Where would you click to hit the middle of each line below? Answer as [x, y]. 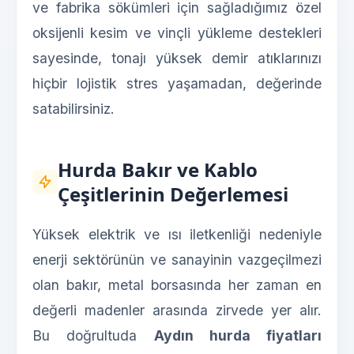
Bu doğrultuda [93, 336]
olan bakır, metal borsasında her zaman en [177, 285]
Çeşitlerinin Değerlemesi [173, 194]
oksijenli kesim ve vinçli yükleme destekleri [177, 33]
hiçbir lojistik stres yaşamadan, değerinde [177, 84]
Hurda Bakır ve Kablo [158, 170]
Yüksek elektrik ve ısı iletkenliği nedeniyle [177, 235]
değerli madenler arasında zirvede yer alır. [177, 311]
